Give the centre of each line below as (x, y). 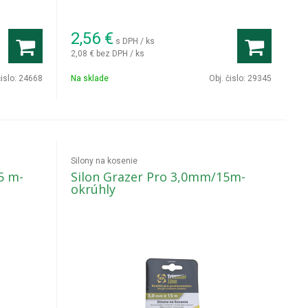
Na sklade (90, 78)
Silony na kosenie (104, 161)
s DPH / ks (135, 41)
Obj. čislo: (228, 78)
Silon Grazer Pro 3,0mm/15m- (158, 177)
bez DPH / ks (121, 53)
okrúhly (93, 189)
